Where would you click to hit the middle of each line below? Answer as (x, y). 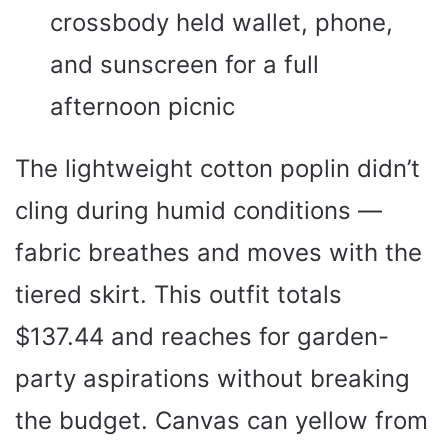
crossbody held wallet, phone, (221, 23)
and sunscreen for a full (184, 65)
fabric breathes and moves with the (218, 253)
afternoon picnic (142, 107)
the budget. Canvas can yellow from (221, 421)
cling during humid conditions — (198, 211)
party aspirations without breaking (212, 379)
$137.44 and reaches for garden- (202, 337)
